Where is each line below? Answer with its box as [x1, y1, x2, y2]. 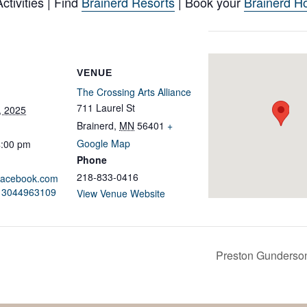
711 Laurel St [77, 101, 135, 114]
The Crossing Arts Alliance [77, 85, 191, 99]
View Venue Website [77, 186, 165, 200]
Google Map [77, 136, 130, 150]
